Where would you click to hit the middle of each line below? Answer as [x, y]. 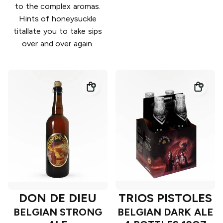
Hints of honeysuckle [58, 19]
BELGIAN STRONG [58, 212]
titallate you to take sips [58, 31]
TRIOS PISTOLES [165, 198]
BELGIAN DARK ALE [165, 212]
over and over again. [58, 44]
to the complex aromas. [58, 6]
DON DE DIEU [58, 198]
